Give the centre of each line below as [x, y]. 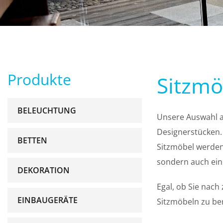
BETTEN [32, 140]
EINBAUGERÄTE [48, 200]
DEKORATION [44, 170]
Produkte [39, 79]
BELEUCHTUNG [47, 111]
